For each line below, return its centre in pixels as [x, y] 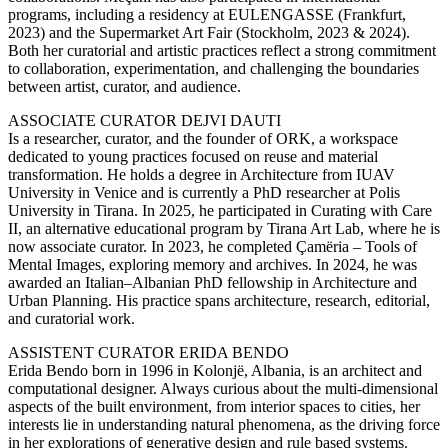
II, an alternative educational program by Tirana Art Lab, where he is [224, 229]
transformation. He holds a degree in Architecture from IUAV [201, 175]
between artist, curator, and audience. [124, 87]
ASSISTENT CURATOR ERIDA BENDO [148, 353]
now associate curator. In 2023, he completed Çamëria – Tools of [212, 247]
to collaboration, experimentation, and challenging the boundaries [213, 69]
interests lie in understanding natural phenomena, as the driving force [224, 425]
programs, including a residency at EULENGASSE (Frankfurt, [207, 15]
